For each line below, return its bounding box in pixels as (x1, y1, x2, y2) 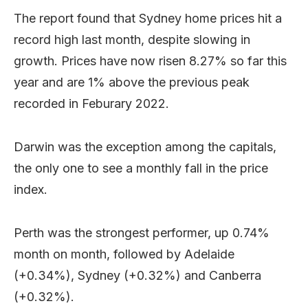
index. (14, 182, 47, 197)
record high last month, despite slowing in (14, 32, 250, 47)
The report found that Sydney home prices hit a (14, 11, 282, 25)
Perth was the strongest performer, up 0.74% (14, 225, 269, 240)
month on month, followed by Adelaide (14, 247, 234, 261)
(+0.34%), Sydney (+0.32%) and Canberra (14, 268, 261, 283)
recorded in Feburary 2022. (14, 96, 169, 111)
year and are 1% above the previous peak (14, 75, 250, 89)
